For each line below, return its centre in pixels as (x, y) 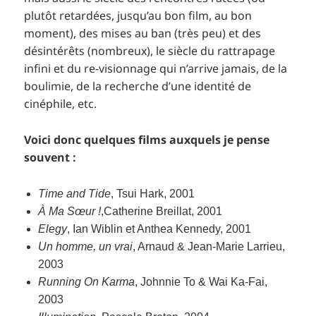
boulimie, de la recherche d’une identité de (138, 86)
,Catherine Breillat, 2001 (162, 211)
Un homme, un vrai (86, 246)
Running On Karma (87, 281)
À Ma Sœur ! (70, 211)
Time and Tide (75, 193)
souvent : (50, 157)
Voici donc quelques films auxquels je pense (147, 139)
